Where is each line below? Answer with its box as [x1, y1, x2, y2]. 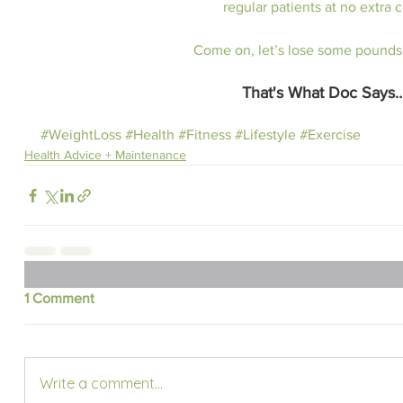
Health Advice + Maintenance [24, 148, 186, 162]
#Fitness [178, 127, 231, 142]
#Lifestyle [235, 127, 296, 142]
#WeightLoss [40, 127, 121, 142]
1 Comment [24, 291, 94, 306]
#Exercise [300, 127, 361, 142]
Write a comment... [40, 374, 163, 392]
